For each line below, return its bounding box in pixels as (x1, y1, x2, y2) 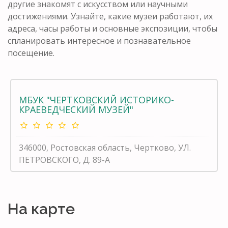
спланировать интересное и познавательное (8, 35, 191, 46)
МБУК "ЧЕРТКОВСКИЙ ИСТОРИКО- (19, 93, 174, 106)
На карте (8, 199, 75, 218)
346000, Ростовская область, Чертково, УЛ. (19, 141, 191, 153)
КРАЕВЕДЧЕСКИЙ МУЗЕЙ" (19, 103, 133, 116)
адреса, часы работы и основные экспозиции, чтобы (8, 22, 217, 34)
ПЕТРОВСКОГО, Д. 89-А (19, 154, 110, 165)
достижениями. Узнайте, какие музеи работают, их (8, 10, 213, 22)
